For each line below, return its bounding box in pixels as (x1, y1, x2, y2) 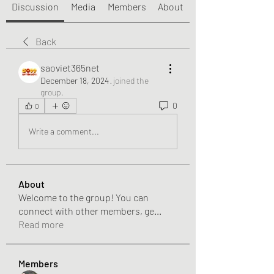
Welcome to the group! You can (18, 191, 149, 203)
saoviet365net (40, 61, 100, 73)
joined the (113, 75, 149, 86)
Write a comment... (29, 126, 99, 137)
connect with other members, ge (18, 204, 154, 217)
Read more (18, 218, 64, 230)
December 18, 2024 (40, 75, 109, 86)
